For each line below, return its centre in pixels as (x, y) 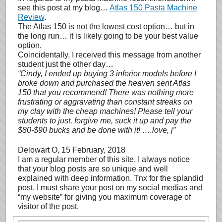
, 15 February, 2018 (91, 150)
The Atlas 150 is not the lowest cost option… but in (106, 27)
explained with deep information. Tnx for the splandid (111, 178)
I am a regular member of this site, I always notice (104, 159)
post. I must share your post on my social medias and (110, 188)
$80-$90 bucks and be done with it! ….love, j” (97, 130)
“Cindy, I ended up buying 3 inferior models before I (107, 74)
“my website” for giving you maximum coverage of (104, 197)
